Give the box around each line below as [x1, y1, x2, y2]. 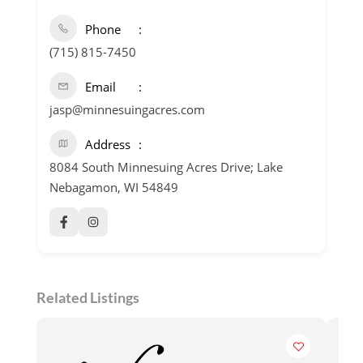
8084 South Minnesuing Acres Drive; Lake [49, 159, 283, 175]
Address [85, 136, 130, 152]
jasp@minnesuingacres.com [49, 101, 205, 117]
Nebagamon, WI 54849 [49, 179, 178, 195]
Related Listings [36, 288, 139, 306]
